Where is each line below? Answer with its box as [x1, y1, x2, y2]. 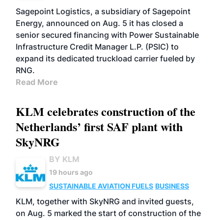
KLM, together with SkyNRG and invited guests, [16, 196, 194, 206]
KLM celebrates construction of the [16, 103, 195, 120]
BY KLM [49, 154, 80, 164]
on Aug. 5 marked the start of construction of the [16, 208, 201, 218]
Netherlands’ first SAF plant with [16, 118, 183, 135]
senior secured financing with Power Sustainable [16, 30, 199, 40]
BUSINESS [155, 182, 189, 190]
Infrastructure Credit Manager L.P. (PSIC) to [16, 42, 179, 52]
